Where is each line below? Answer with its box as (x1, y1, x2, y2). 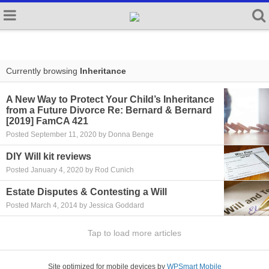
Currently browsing (6, 66, 80, 76)
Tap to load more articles (88, 228, 181, 238)
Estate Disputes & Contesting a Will (6, 187, 167, 197)
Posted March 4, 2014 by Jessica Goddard (6, 201, 144, 210)
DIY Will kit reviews (6, 151, 91, 162)
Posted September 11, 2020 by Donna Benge (6, 130, 154, 139)
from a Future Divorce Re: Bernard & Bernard (6, 105, 212, 115)
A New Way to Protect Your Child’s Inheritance (6, 94, 214, 104)
